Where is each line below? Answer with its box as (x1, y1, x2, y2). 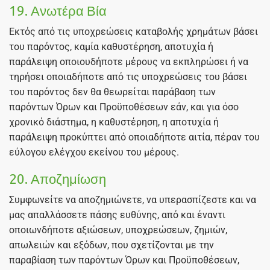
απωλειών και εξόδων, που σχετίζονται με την (9, 239, 214, 251)
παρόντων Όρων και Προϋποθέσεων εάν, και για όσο (9, 101, 239, 113)
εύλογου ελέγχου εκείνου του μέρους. (9, 146, 179, 159)
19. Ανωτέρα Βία (9, 3, 107, 19)
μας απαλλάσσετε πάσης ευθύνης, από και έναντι (9, 209, 225, 221)
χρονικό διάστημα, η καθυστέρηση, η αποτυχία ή (9, 116, 219, 128)
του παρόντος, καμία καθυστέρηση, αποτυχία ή (9, 41, 213, 53)
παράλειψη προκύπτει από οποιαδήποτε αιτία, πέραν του (9, 131, 260, 143)
